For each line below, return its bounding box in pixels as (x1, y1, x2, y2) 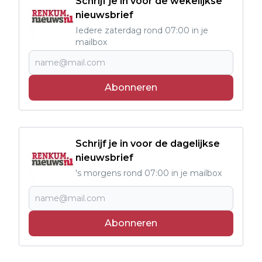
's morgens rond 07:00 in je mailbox (75, 167, 222, 178)
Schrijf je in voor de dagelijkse (75, 137, 220, 149)
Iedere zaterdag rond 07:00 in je (75, 25, 208, 36)
